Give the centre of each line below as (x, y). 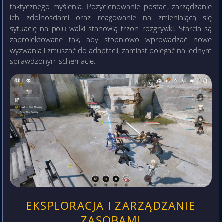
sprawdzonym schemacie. (53, 61)
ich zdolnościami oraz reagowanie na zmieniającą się (111, 17)
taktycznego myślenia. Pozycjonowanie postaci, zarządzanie (111, 6)
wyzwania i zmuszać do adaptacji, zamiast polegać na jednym (111, 50)
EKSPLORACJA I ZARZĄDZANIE (111, 205)
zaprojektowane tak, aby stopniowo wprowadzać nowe (111, 39)
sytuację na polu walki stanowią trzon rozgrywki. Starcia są (111, 28)
